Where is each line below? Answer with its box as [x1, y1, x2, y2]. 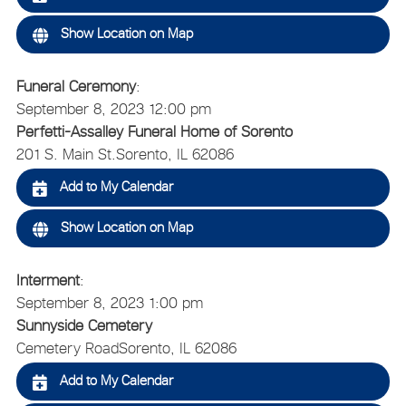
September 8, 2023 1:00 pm [15, 293, 203, 312]
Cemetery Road [15, 338, 119, 357]
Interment [15, 270, 80, 289]
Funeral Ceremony [15, 76, 136, 95]
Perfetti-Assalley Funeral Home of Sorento [15, 121, 293, 140]
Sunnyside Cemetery [15, 315, 152, 334]
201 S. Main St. [15, 144, 116, 163]
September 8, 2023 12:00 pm [15, 99, 211, 118]
